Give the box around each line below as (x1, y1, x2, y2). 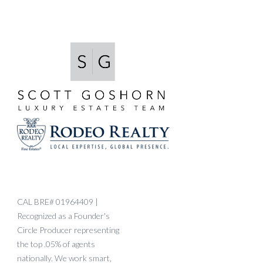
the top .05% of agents (17, 239, 95, 249)
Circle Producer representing (17, 225, 119, 235)
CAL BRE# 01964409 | (17, 197, 98, 207)
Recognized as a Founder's (17, 211, 110, 221)
